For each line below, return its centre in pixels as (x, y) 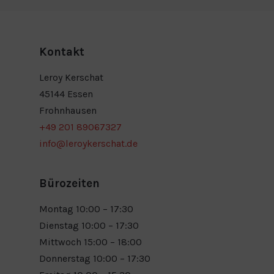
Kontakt (62, 52)
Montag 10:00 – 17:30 (86, 209)
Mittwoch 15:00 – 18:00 (91, 242)
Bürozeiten (69, 183)
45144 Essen (66, 94)
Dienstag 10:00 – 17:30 (89, 225)
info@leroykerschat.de (88, 143)
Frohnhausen (68, 110)
